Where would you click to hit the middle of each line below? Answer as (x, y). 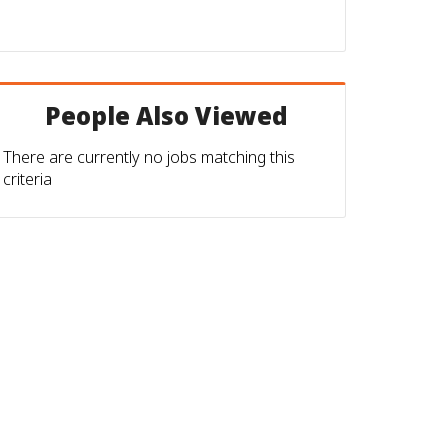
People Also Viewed (166, 115)
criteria (27, 179)
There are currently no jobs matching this (149, 157)
